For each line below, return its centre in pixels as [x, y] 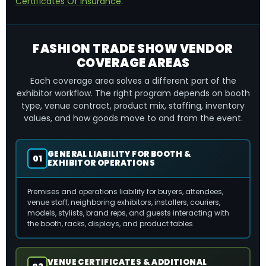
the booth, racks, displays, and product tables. [111, 224]
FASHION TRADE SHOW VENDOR [133, 49]
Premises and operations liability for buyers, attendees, [125, 191]
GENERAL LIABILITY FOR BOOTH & [120, 154]
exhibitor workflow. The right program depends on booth [133, 93]
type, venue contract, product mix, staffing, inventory [133, 106]
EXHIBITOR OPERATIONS [101, 163]
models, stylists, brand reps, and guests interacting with [128, 213]
